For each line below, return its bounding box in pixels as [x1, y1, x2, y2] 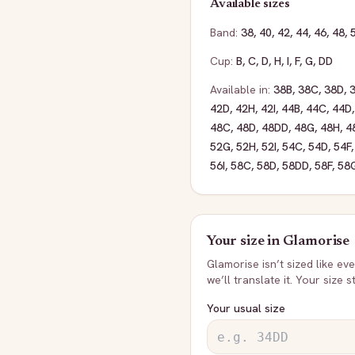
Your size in [207, 235, 283, 249]
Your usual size [207, 301, 285, 315]
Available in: [210, 82, 270, 97]
